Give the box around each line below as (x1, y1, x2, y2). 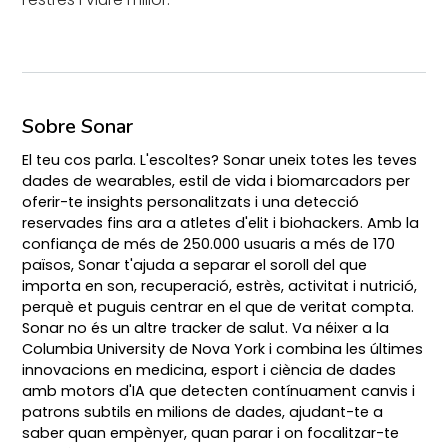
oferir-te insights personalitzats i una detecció (22, 191, 360, 212)
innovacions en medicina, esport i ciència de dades (22, 359, 397, 380)
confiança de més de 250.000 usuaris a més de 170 (22, 233, 396, 254)
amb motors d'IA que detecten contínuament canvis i (22, 380, 416, 401)
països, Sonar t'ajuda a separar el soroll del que (22, 254, 368, 275)
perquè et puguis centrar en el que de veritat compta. (22, 296, 415, 317)
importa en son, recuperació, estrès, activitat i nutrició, (22, 275, 418, 296)
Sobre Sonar (22, 112, 134, 140)
